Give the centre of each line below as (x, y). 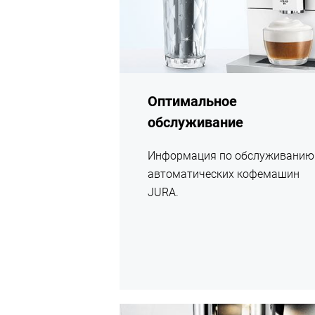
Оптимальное (193, 101)
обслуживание (196, 122)
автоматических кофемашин (224, 174)
